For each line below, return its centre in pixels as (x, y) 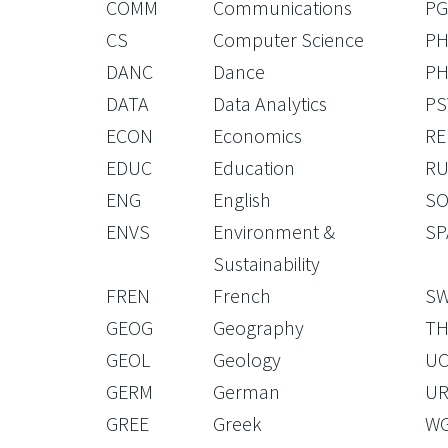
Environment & (273, 231)
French (241, 295)
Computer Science (288, 39)
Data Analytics (269, 103)
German (246, 391)
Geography (258, 327)
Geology (246, 359)
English (241, 199)
